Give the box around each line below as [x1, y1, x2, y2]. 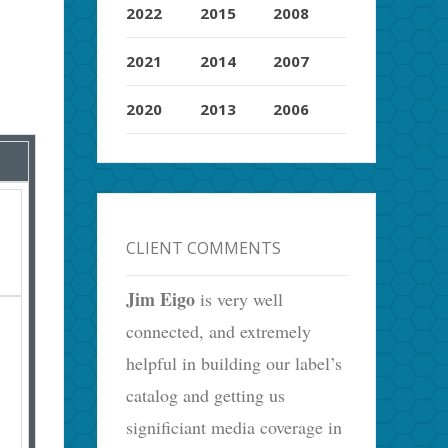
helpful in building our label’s [126, 350, 343, 375]
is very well [195, 286, 284, 311]
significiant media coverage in [126, 414, 343, 439]
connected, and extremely [126, 318, 312, 343]
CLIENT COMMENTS [126, 236, 282, 259]
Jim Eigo [126, 285, 196, 312]
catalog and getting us [126, 382, 286, 407]
